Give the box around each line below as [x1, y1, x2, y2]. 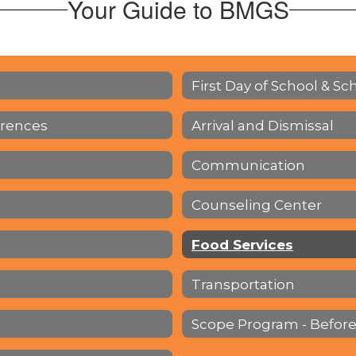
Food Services [192, 236, 293, 253]
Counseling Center [192, 196, 322, 213]
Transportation [192, 276, 295, 292]
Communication [192, 157, 305, 173]
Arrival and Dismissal [192, 117, 334, 133]
